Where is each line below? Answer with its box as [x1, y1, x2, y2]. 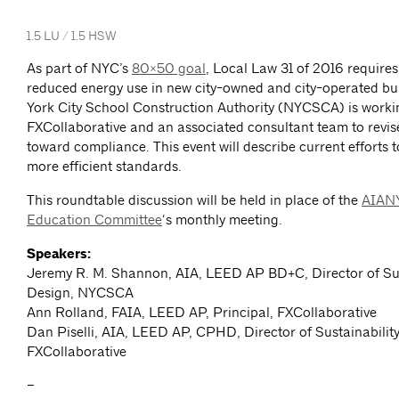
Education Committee [27, 211, 162, 229]
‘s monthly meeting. [162, 211, 282, 229]
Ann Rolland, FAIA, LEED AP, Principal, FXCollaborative [27, 304, 377, 322]
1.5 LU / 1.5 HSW [27, 28, 117, 45]
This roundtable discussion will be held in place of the [27, 191, 362, 209]
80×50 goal [132, 60, 206, 77]
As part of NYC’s [27, 60, 132, 77]
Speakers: [27, 245, 91, 264]
